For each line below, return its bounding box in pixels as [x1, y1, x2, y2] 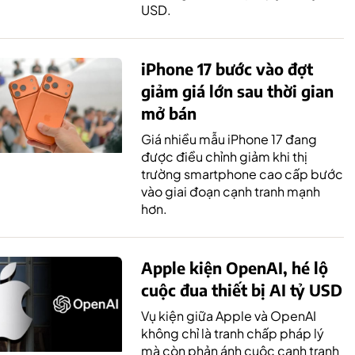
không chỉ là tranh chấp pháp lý [141, 325, 324, 342]
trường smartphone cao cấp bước [141, 166, 343, 182]
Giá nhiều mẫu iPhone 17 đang [141, 131, 317, 147]
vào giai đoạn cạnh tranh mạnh [141, 183, 320, 200]
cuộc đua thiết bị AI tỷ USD [141, 280, 342, 300]
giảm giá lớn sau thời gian [141, 81, 334, 101]
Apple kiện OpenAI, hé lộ [141, 258, 328, 277]
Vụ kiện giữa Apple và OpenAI [141, 307, 316, 324]
